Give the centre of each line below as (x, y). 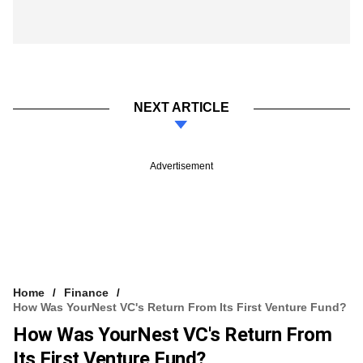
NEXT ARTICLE (181, 107)
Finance (86, 292)
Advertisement (181, 166)
